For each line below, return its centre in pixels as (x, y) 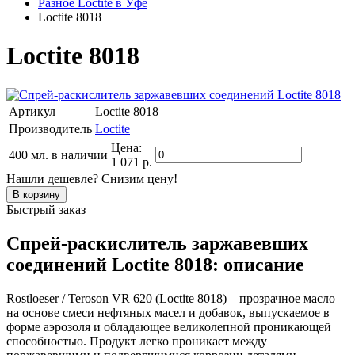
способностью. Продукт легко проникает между (137, 341)
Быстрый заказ (46, 209)
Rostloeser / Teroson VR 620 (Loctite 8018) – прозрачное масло (171, 298)
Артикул (32, 111)
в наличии (80, 155)
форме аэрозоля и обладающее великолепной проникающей (169, 326)
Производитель (50, 128)
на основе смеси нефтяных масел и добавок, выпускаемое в (168, 312)
